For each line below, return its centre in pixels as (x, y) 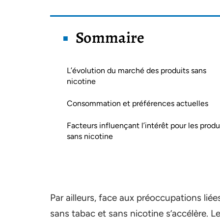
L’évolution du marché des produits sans (137, 70)
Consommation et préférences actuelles (137, 103)
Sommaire (110, 37)
